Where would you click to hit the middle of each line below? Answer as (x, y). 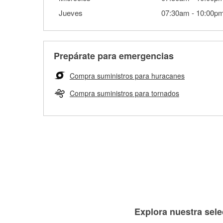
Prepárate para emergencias (114, 56)
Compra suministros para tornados (124, 93)
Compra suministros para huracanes (127, 76)
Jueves (71, 13)
